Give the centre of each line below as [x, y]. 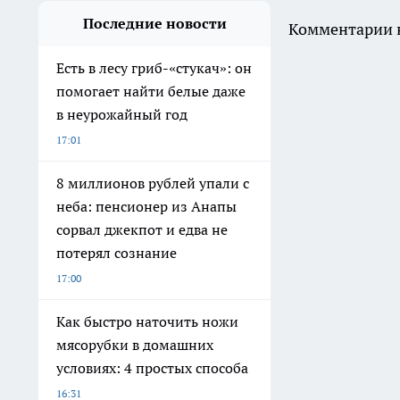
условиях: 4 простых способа [152, 368]
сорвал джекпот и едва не [142, 230]
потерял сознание [117, 253]
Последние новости [154, 24]
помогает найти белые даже [151, 92]
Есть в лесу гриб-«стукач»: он [154, 68]
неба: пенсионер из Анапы [146, 207]
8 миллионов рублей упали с [153, 183]
